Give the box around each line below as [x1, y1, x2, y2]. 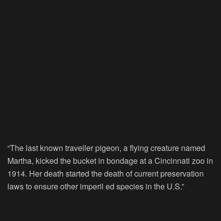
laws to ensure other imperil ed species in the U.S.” [7, 181, 184, 192]
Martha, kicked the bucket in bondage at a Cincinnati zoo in [7, 155, 213, 167]
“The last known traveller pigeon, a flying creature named [7, 142, 205, 154]
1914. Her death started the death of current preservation [7, 168, 204, 180]
